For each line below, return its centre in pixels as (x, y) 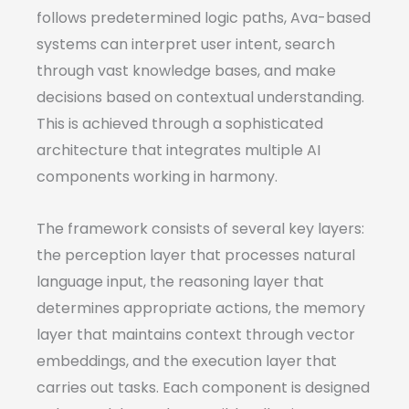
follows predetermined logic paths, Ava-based (204, 18)
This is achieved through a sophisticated (180, 124)
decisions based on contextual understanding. (200, 98)
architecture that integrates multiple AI (178, 151)
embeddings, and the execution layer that (187, 362)
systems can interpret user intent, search (186, 45)
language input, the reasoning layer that (180, 282)
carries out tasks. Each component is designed (203, 388)
